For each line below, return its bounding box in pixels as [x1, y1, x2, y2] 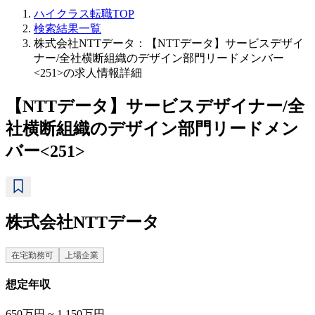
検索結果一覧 [34, 22, 101, 34]
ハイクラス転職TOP [34, 8, 134, 20]
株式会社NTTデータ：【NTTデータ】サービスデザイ [34, 37, 304, 49]
